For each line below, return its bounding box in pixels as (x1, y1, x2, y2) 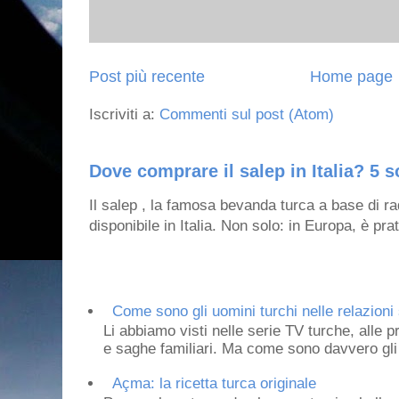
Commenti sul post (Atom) (159, 105, 334, 123)
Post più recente (89, 67, 205, 85)
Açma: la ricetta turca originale (112, 374, 317, 392)
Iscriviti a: (89, 105, 159, 123)
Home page (310, 67, 393, 85)
